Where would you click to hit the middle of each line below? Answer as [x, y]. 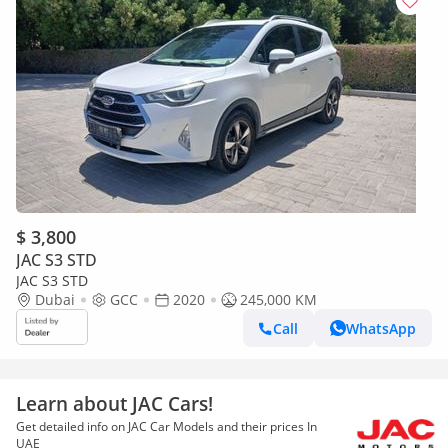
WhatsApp [381, 328]
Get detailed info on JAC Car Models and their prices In [166, 426]
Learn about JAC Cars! [114, 403]
